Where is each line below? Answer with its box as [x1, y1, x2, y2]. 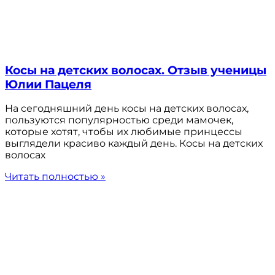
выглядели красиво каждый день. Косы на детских [5, 137, 263, 150]
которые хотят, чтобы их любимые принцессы [5, 126, 242, 138]
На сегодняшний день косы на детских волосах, [5, 103, 249, 115]
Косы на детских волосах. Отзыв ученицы [5, 63, 266, 77]
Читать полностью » [5, 171, 106, 183]
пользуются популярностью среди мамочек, [5, 114, 233, 126]
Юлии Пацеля [5, 77, 91, 91]
